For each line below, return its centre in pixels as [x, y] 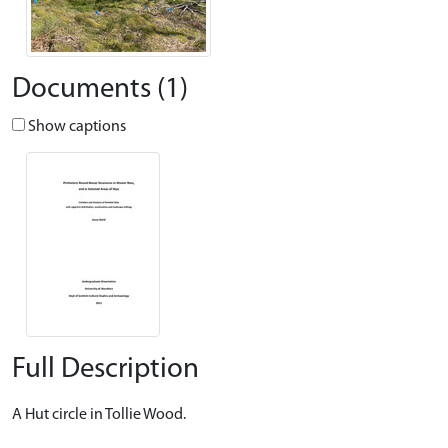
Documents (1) [100, 90]
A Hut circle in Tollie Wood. [99, 414]
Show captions [75, 127]
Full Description [105, 369]
